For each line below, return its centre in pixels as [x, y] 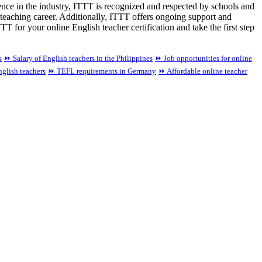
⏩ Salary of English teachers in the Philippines [78, 58]
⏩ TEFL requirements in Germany [102, 71]
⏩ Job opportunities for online [204, 58]
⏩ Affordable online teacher [203, 71]
